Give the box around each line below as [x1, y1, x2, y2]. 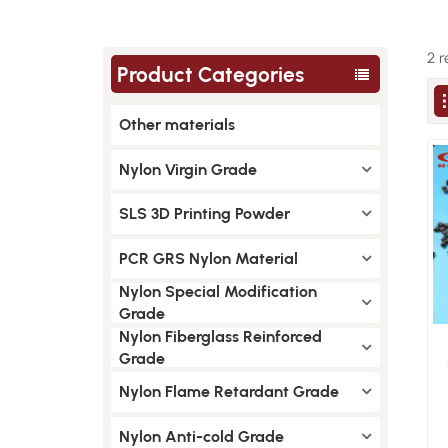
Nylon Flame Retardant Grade [118, 382, 339, 401]
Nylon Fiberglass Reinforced [118, 326, 322, 346]
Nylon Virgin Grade [118, 159, 257, 179]
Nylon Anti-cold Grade [118, 426, 284, 446]
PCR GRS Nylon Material [118, 248, 298, 268]
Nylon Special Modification [118, 282, 317, 301]
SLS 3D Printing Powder [118, 204, 290, 223]
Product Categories [117, 61, 305, 87]
